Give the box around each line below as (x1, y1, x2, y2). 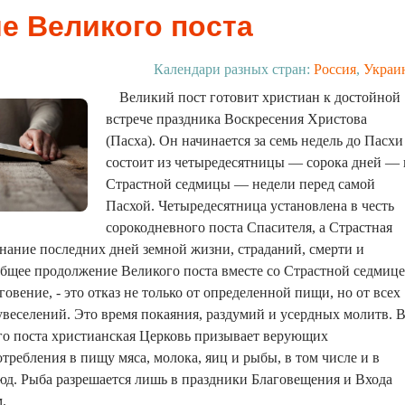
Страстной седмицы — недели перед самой (106, 176, 375, 192)
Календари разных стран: (154, 61, 314, 77)
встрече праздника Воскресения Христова (106, 111, 367, 127)
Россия (314, 61, 356, 77)
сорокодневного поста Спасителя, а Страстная (106, 220, 392, 235)
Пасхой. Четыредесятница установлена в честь (106, 198, 394, 213)
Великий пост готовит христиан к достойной (119, 89, 400, 105)
